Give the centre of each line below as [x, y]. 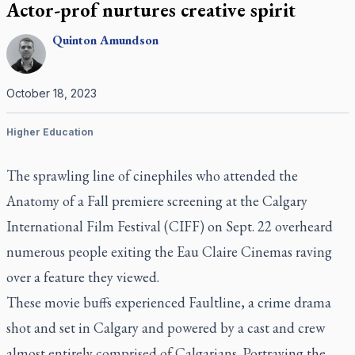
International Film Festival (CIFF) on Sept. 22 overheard [170, 226]
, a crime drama [286, 302]
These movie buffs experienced [97, 302]
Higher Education [50, 132]
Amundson [129, 40]
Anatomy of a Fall [57, 201]
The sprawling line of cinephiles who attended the [152, 176]
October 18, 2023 [52, 93]
